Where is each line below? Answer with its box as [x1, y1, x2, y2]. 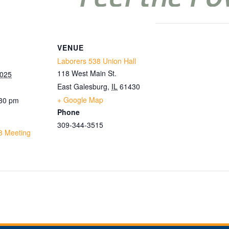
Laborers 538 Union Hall [57, 56, 136, 66]
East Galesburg [57, 81, 107, 91]
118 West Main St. [57, 68, 117, 78]
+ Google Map [57, 95, 103, 105]
